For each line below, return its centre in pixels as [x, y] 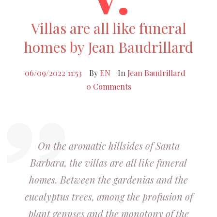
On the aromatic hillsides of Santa [108, 146]
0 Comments [108, 86]
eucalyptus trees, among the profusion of [108, 196]
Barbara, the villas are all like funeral [108, 163]
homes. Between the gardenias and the [108, 179]
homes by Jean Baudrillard [108, 47]
